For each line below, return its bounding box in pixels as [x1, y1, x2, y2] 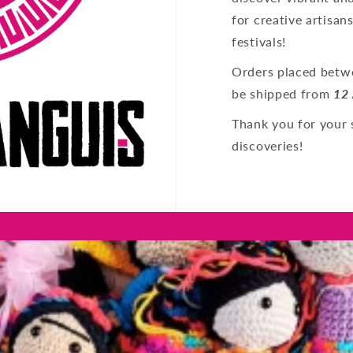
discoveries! [232, 138, 307, 154]
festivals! [232, 34, 286, 50]
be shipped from [232, 86, 334, 102]
